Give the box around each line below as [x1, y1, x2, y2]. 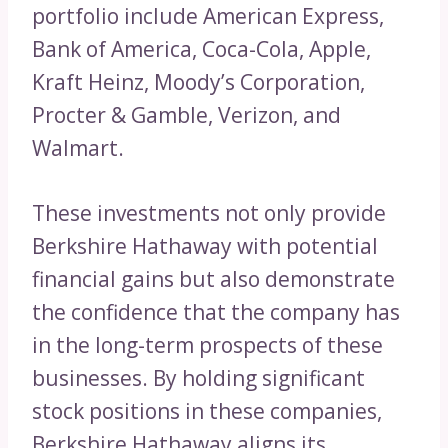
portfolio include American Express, [32, 2, 384, 31]
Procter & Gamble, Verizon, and [32, 101, 341, 130]
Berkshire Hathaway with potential [32, 232, 378, 261]
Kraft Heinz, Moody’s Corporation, [32, 68, 365, 97]
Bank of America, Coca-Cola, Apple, [32, 35, 371, 64]
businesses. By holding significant [32, 364, 365, 393]
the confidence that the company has [32, 298, 400, 327]
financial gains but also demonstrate [32, 265, 395, 294]
